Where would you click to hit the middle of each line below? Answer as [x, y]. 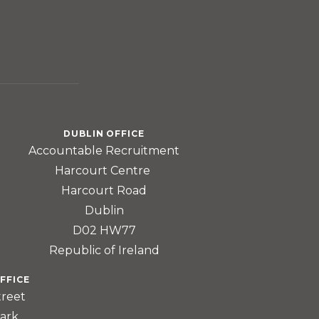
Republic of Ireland [104, 250]
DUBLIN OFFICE [104, 133]
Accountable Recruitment [104, 150]
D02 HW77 [104, 230]
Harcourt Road [104, 190]
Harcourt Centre [104, 170]
